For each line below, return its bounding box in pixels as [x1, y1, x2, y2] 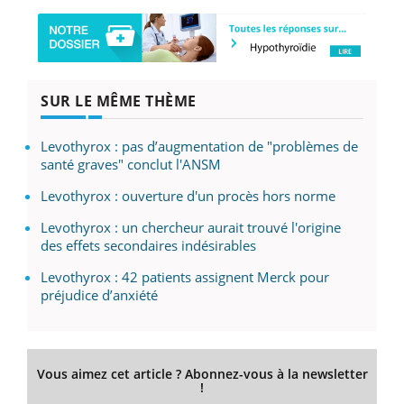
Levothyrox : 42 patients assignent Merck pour [41, 267, 329, 286]
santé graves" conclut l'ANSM [41, 154, 221, 173]
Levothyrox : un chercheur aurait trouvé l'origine [41, 217, 341, 236]
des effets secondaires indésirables [41, 235, 256, 254]
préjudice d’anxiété [41, 285, 158, 304]
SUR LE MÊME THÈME [41, 90, 197, 111]
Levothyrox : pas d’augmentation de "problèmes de [41, 136, 358, 155]
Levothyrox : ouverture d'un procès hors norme [41, 186, 335, 205]
